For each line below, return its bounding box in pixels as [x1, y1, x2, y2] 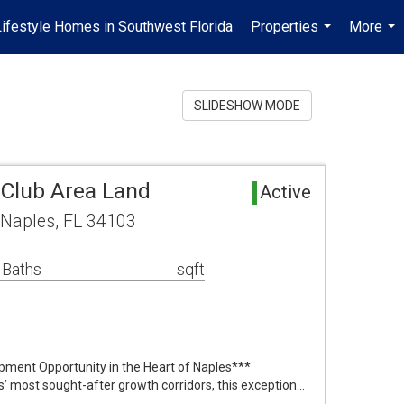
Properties [251, 18, 318, 35]
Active [260, 181, 311, 203]
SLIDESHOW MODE [194, 98, 300, 113]
